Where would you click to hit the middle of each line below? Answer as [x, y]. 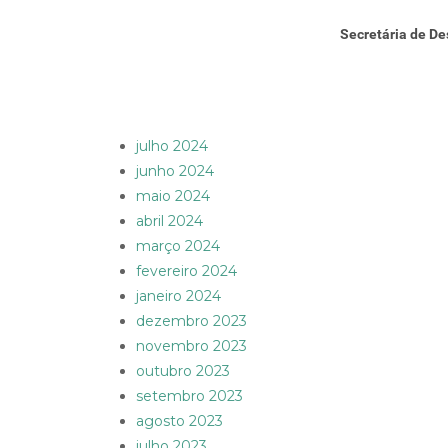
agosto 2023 [179, 421]
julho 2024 [172, 146]
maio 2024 [173, 196]
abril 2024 [169, 221]
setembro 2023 [189, 396]
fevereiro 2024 [186, 271]
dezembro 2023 [191, 321]
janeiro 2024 [178, 296]
